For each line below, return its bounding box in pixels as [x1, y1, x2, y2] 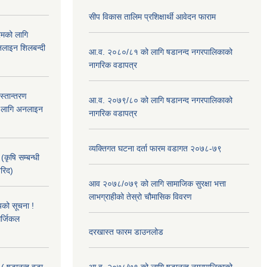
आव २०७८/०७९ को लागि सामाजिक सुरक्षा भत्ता [89, 179, 226, 188]
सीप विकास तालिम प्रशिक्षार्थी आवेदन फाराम [89, 12, 218, 21]
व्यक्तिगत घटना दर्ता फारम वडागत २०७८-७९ [89, 144, 222, 153]
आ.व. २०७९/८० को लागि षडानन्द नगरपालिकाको [89, 95, 232, 105]
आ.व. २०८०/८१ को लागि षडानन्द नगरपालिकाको [89, 47, 232, 57]
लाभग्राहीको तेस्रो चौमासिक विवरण [89, 192, 192, 201]
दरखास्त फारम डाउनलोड [89, 227, 163, 237]
